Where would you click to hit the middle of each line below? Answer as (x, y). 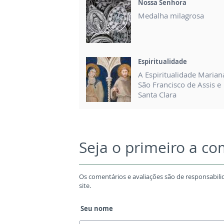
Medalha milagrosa (171, 15)
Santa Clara (157, 94)
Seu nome (96, 208)
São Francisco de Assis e (179, 84)
